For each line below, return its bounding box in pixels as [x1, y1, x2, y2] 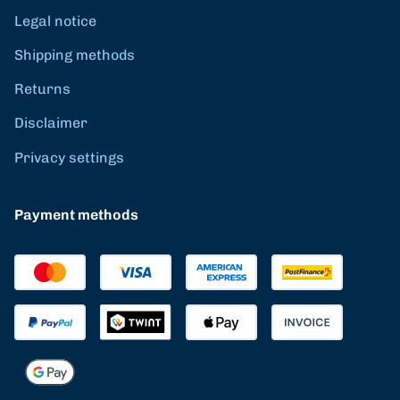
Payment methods [14, 205, 138, 223]
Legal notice [14, 12, 96, 29]
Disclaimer [14, 113, 87, 131]
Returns [14, 79, 71, 97]
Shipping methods [14, 46, 135, 63]
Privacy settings [14, 148, 124, 166]
